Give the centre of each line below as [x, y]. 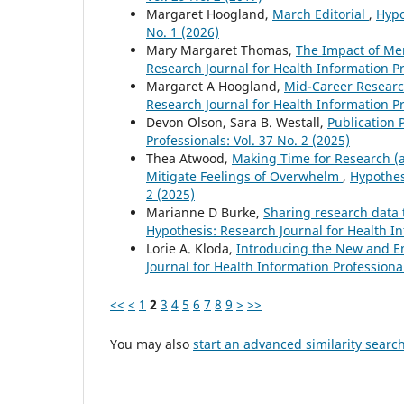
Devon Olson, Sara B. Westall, [237, 123]
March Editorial [321, 14]
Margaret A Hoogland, [215, 87]
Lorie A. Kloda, [191, 249]
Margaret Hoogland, [209, 14]
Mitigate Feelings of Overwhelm [244, 177]
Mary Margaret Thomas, [221, 50]
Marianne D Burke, [205, 213]
